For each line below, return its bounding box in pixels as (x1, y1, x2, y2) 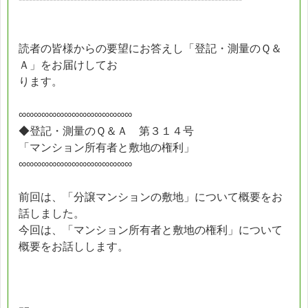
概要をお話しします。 (19, 240, 129, 252)
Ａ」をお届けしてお (19, 58, 118, 71)
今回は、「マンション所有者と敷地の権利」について (19, 223, 283, 236)
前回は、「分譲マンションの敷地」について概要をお (19, 190, 283, 203)
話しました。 (19, 207, 85, 219)
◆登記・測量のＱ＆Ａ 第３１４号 (19, 124, 194, 137)
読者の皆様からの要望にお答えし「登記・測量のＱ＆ (19, 42, 282, 54)
